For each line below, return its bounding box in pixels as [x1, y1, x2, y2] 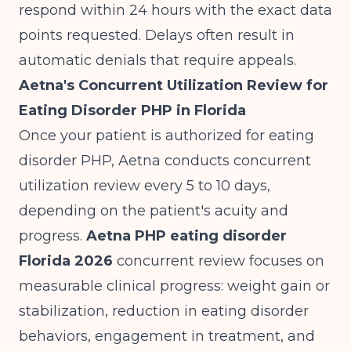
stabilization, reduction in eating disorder [19, 302, 309, 320]
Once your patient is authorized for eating [19, 127, 314, 144]
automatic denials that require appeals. [19, 52, 296, 69]
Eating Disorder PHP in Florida [19, 102, 246, 119]
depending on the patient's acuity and [19, 202, 288, 219]
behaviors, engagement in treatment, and [19, 327, 315, 345]
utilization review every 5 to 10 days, [19, 177, 270, 194]
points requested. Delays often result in [19, 27, 295, 44]
